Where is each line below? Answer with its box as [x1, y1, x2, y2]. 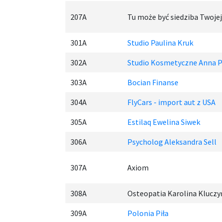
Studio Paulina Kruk [127, 38, 193, 48]
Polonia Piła [127, 208, 168, 218]
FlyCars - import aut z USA [127, 97, 216, 107]
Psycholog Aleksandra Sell [127, 137, 217, 147]
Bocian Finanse [127, 77, 178, 87]
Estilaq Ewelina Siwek [127, 117, 200, 127]
